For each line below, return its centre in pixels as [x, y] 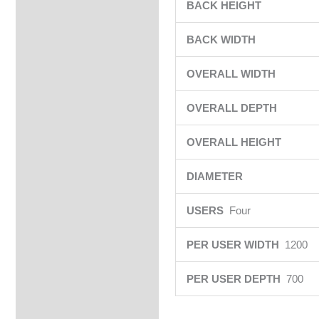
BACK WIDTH [222, 40]
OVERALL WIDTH [232, 74]
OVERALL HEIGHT [235, 142]
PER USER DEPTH [236, 279]
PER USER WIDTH [235, 245]
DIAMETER [216, 177]
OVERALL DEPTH [233, 108]
